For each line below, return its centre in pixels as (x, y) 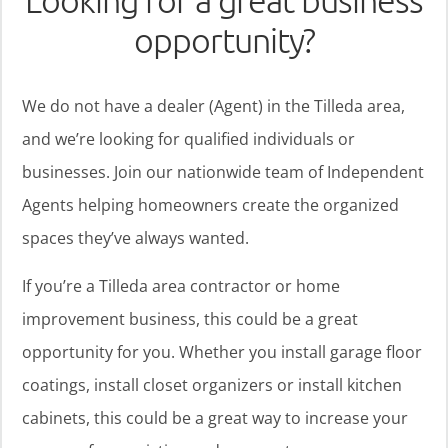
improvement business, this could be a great (190, 319)
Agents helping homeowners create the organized (210, 205)
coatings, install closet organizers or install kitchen (212, 385)
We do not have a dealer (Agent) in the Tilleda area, (213, 106)
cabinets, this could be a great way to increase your (215, 418)
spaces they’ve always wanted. (135, 238)
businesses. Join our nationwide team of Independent (223, 172)
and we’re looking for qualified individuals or (188, 139)
